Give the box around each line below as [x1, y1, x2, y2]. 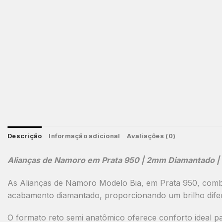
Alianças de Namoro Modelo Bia [20, 177, 141, 188]
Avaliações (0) [127, 132, 176, 140]
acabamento [7, 190, 56, 200]
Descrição [7, 132, 42, 140]
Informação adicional [49, 132, 120, 140]
